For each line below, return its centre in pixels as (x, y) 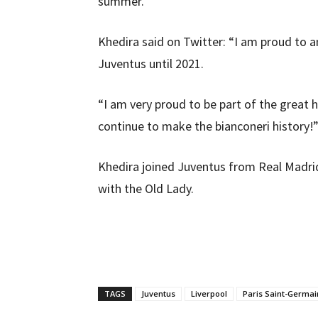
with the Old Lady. (146, 188)
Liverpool (209, 294)
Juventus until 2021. (151, 64)
